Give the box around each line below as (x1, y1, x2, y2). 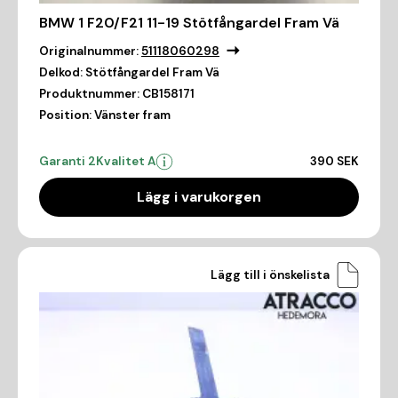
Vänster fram (94, 107, 171, 123)
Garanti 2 (39, 154, 96, 170)
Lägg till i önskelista (211, 267, 330, 283)
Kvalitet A (96, 154, 155, 170)
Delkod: (39, 65, 83, 81)
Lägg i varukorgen (137, 187, 261, 207)
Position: (39, 107, 92, 123)
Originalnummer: (39, 44, 139, 60)
